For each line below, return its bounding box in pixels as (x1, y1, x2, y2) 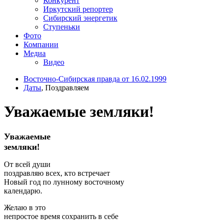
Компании (24, 40, 58, 49)
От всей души (4, 160, 51, 168)
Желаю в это (4, 203, 46, 212)
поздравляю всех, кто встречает (4, 168, 110, 177)
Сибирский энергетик (43, 13, 117, 22)
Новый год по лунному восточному (4, 177, 124, 186)
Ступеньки (43, 22, 80, 31)
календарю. (4, 186, 42, 195)
